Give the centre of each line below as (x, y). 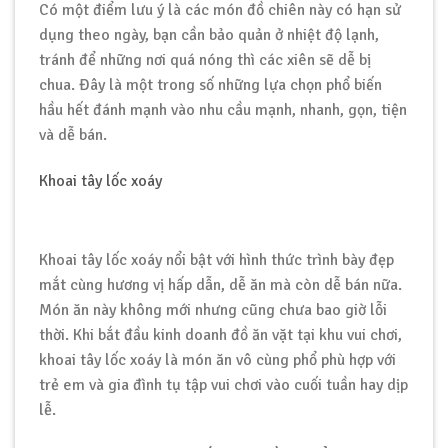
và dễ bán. (73, 135)
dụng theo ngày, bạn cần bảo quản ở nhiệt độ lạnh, (209, 35)
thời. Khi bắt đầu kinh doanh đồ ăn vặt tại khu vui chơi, (220, 334)
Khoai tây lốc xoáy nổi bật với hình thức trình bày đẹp (216, 259)
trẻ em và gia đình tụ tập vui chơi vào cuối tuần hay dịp (223, 384)
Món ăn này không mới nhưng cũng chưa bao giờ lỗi (213, 309)
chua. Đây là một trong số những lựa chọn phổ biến (210, 85)
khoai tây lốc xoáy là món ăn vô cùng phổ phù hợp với (217, 359)
